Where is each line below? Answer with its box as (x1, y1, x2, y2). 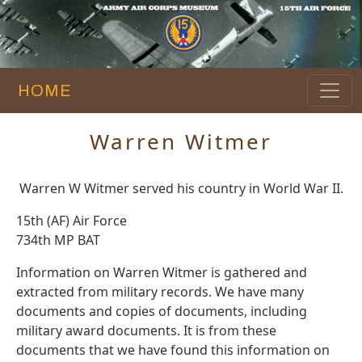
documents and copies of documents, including (16, 302, 307, 321)
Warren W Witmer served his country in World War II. (19, 179, 343, 198)
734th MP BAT (16, 231, 100, 250)
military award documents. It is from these (16, 322, 276, 340)
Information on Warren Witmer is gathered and (16, 263, 307, 282)
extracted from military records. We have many (16, 283, 304, 301)
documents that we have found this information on (16, 341, 330, 360)
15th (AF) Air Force (16, 212, 127, 230)
